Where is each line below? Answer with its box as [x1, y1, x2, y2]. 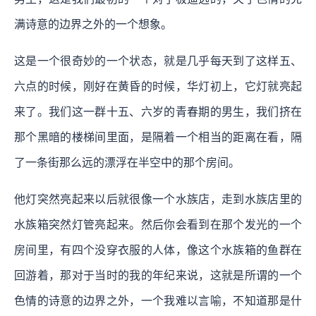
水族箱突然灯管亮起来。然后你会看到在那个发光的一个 [14, 218, 302, 231]
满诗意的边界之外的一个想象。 [14, 18, 175, 30]
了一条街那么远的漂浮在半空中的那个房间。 [14, 156, 240, 169]
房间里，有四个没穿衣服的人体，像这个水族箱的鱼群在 [14, 243, 302, 256]
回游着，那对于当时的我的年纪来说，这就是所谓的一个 [14, 269, 302, 281]
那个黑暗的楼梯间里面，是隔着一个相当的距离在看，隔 [14, 130, 302, 143]
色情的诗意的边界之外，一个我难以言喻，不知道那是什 [14, 294, 302, 307]
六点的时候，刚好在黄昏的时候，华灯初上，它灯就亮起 [14, 80, 302, 92]
